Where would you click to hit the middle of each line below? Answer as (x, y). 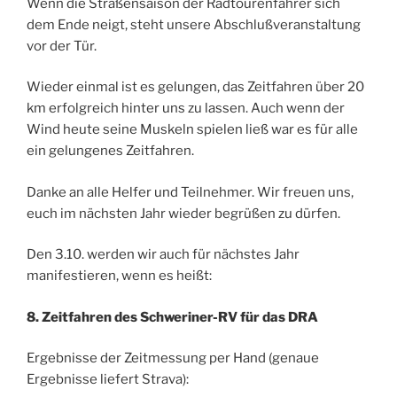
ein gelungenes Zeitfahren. (110, 151)
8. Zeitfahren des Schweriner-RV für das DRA (172, 317)
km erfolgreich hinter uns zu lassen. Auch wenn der (186, 109)
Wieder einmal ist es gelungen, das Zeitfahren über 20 (195, 87)
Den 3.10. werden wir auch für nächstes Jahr (163, 255)
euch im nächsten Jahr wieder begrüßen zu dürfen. (183, 213)
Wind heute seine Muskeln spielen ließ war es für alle (192, 130)
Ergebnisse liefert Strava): (108, 380)
